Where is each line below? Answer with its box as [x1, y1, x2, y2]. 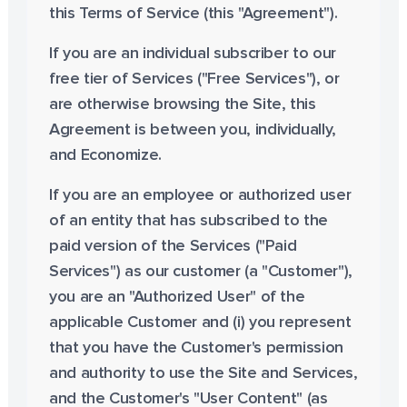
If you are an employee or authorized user [48, 187, 352, 203]
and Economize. [48, 147, 162, 164]
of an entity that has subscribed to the [48, 213, 328, 229]
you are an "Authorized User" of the [48, 289, 305, 305]
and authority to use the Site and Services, [48, 365, 358, 382]
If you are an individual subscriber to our [48, 45, 336, 62]
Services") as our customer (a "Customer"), [48, 263, 352, 280]
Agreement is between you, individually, [48, 122, 336, 138]
